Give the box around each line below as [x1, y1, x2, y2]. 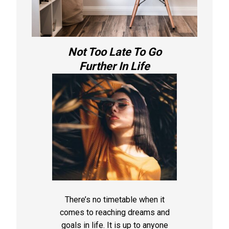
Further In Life [79, 59, 150, 73]
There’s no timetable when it [64, 194, 165, 204]
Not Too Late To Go [67, 45, 162, 58]
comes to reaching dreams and [59, 207, 170, 217]
